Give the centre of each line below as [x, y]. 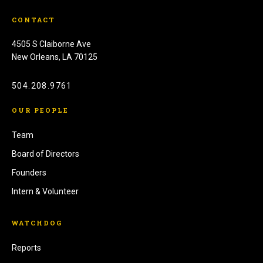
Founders [29, 173]
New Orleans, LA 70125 [55, 57]
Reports [26, 248]
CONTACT [33, 20]
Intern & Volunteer [45, 191]
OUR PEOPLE [40, 110]
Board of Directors [45, 154]
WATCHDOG [37, 223]
